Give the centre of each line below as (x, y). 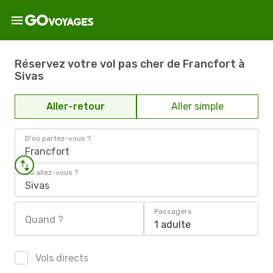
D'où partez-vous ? (58, 138)
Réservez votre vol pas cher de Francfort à (130, 64)
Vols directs (61, 258)
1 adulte (172, 225)
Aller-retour (76, 106)
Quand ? (44, 220)
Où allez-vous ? (51, 172)
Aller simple (197, 106)
